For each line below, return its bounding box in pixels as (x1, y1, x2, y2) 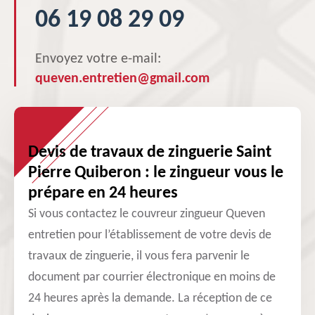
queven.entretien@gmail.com (35, 72, 210, 86)
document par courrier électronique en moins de (28, 271, 276, 284)
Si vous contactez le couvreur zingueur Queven (28, 207, 265, 221)
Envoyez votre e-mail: (35, 52, 161, 66)
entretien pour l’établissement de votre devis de (28, 229, 271, 242)
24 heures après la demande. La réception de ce (28, 292, 272, 305)
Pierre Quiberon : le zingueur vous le (28, 165, 283, 181)
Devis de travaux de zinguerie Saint (28, 144, 271, 161)
